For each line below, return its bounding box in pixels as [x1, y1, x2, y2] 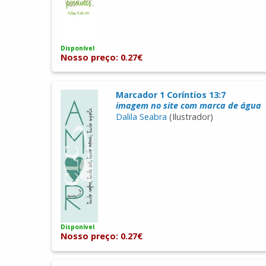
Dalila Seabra [115, 110, 167, 122]
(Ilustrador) [166, 110, 213, 122]
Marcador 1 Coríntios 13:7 [115, 88, 226, 100]
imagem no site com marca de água [115, 99, 261, 111]
